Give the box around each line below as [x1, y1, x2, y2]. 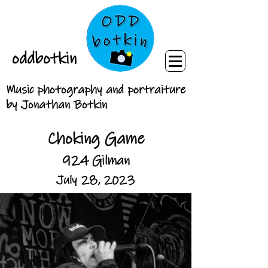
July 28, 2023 [56, 173, 135, 188]
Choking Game [47, 129, 145, 149]
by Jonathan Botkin [6, 98, 107, 112]
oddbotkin [11, 48, 77, 69]
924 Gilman [62, 153, 130, 169]
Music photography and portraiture [6, 83, 185, 98]
